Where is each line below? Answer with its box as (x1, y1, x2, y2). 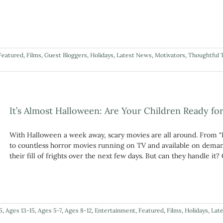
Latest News (116, 51, 152, 59)
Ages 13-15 (5, 207, 35, 215)
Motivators (155, 51, 185, 59)
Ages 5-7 (38, 207, 62, 215)
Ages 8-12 (65, 207, 92, 215)
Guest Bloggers (44, 51, 87, 59)
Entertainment (95, 207, 135, 215)
